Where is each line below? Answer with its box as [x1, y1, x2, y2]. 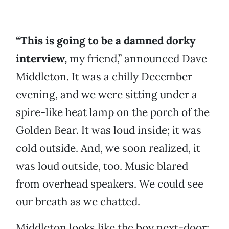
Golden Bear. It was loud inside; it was [16, 123, 201, 138]
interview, [16, 52, 67, 66]
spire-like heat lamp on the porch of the [16, 105, 210, 120]
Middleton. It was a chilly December [16, 70, 192, 84]
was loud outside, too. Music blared [16, 159, 188, 173]
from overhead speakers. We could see [16, 177, 203, 191]
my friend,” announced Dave [67, 52, 207, 66]
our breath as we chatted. [16, 195, 140, 209]
